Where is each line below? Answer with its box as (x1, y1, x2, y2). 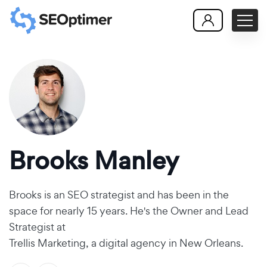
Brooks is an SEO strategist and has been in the (9, 188, 229, 201)
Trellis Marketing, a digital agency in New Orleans (9, 236, 241, 250)
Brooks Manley (9, 144, 179, 178)
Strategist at (9, 220, 66, 234)
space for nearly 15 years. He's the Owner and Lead (9, 204, 249, 218)
